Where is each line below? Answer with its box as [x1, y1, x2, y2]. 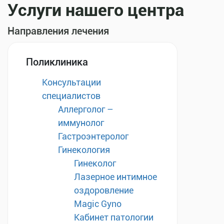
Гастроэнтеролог [58, 131, 128, 141]
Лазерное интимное [74, 171, 157, 182]
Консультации [42, 77, 101, 87]
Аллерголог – [58, 104, 113, 114]
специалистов [42, 90, 100, 101]
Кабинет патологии [74, 212, 153, 222]
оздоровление [74, 185, 133, 195]
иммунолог [58, 117, 104, 128]
